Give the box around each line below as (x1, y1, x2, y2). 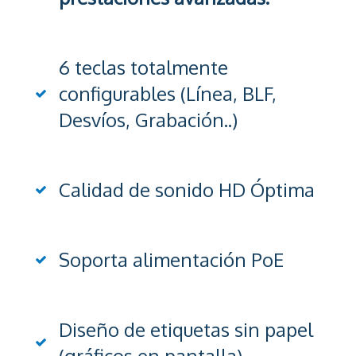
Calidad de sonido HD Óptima (59, 176, 315, 202)
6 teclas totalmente (59, 54, 228, 79)
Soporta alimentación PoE (59, 246, 284, 272)
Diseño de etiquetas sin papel (59, 316, 313, 342)
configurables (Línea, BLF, (59, 80, 277, 106)
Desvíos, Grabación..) (59, 106, 238, 132)
